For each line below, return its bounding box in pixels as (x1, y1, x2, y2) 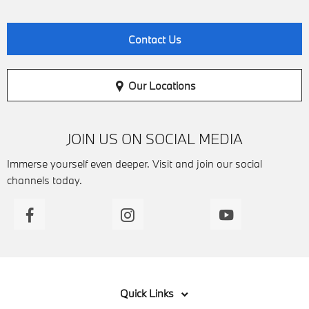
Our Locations (128, 78, 196, 92)
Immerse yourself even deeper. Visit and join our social (7, 157, 262, 171)
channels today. (7, 173, 82, 188)
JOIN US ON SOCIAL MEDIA (66, 129, 243, 149)
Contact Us (128, 32, 181, 47)
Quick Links (120, 286, 174, 301)
